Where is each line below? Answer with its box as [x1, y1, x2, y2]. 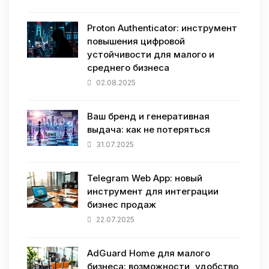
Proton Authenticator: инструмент [87, 22, 237, 34]
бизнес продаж [87, 199, 156, 211]
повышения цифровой [87, 35, 185, 47]
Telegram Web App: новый [87, 172, 202, 184]
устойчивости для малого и [87, 49, 214, 61]
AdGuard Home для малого [87, 247, 210, 259]
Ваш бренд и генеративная [87, 110, 210, 122]
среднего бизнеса [87, 62, 169, 74]
